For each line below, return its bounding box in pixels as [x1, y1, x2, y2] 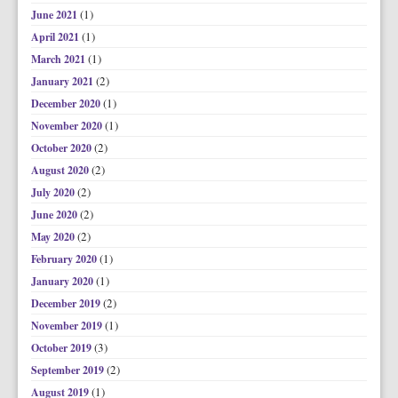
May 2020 [31, 229, 77, 244]
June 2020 [31, 207, 80, 222]
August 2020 [31, 163, 92, 178]
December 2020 [31, 96, 103, 111]
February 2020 [31, 251, 99, 267]
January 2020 [31, 274, 96, 289]
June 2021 [31, 7, 80, 22]
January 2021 [31, 74, 96, 89]
